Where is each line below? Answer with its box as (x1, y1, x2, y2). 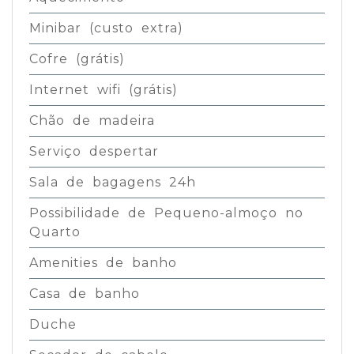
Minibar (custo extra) (28, 20, 183, 36)
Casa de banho (28, 285, 140, 301)
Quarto (28, 224, 81, 239)
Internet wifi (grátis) (28, 81, 178, 97)
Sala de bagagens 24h (28, 174, 196, 190)
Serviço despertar (28, 143, 159, 159)
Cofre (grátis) (28, 51, 125, 66)
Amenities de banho (28, 254, 177, 270)
